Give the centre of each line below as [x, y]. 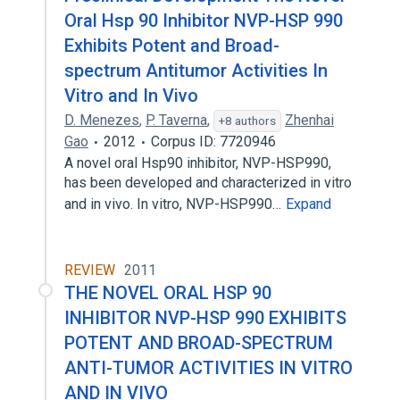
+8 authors [247, 121]
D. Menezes [102, 120]
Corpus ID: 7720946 [213, 142]
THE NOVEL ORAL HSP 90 [168, 293]
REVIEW [90, 270]
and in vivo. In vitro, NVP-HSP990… [175, 204]
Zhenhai [309, 120]
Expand [308, 204]
